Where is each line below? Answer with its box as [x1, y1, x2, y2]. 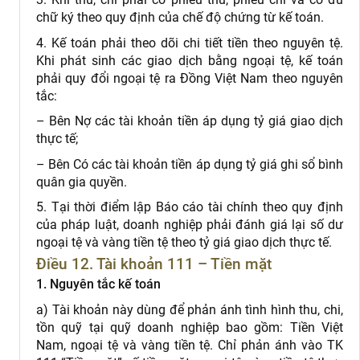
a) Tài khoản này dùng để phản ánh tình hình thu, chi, [36, 302, 343, 318]
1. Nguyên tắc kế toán [36, 276, 161, 292]
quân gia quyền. [36, 174, 127, 190]
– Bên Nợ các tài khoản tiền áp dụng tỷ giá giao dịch [36, 113, 343, 129]
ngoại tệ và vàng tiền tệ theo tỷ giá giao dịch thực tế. [36, 235, 332, 251]
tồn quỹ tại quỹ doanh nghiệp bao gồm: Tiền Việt [36, 320, 343, 336]
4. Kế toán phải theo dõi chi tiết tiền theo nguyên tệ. [36, 35, 343, 51]
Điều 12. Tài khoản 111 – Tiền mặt [36, 254, 272, 273]
